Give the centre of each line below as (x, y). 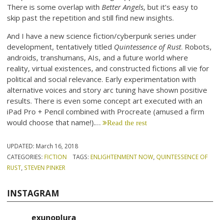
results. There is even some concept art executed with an (105, 100)
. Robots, (197, 46)
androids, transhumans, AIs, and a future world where (98, 57)
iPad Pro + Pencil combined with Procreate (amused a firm (106, 111)
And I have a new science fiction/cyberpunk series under (102, 36)
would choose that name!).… (55, 122)
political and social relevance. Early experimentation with (102, 79)
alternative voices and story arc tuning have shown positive (107, 90)
